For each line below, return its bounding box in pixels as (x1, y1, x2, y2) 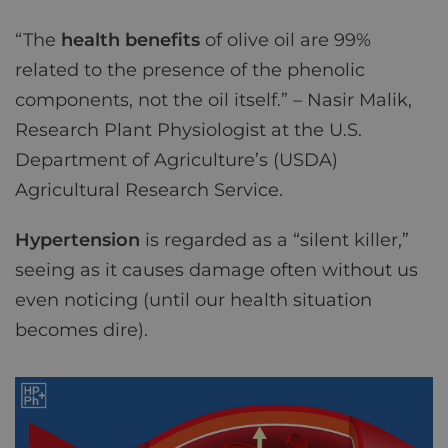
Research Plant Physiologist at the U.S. (15, 119, 362, 142)
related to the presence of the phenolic (15, 59, 365, 82)
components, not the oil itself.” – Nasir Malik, (15, 89, 412, 112)
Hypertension (15, 229, 140, 252)
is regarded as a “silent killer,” (140, 229, 409, 252)
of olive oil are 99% (200, 29, 371, 52)
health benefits (61, 29, 200, 52)
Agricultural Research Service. (15, 179, 283, 202)
